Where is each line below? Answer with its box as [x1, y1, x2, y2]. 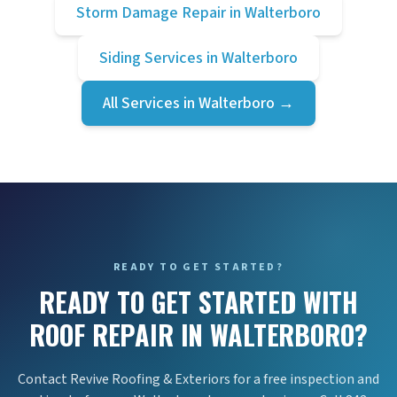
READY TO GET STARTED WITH [38, 282, 359, 322]
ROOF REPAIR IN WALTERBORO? [29, 315, 368, 354]
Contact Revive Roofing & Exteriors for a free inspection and [18, 370, 379, 389]
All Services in [103, 92, 198, 114]
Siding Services [99, 47, 203, 69]
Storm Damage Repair [76, 2, 226, 24]
